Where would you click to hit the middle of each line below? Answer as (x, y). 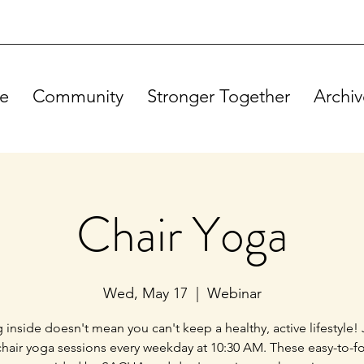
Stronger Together (219, 96)
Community (78, 96)
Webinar (234, 293)
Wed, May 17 (145, 293)
